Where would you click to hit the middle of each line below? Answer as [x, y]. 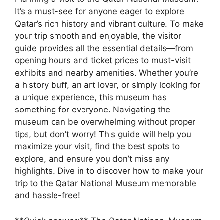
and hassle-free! [47, 196]
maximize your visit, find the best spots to [97, 147]
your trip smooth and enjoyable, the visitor [98, 36]
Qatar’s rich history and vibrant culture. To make [109, 24]
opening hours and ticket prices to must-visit [103, 61]
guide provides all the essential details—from [104, 48]
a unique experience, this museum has [91, 97]
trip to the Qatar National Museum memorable [106, 183]
